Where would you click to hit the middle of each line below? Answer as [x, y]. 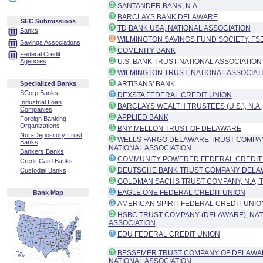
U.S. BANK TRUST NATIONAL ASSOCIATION [189, 62]
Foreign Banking [43, 119]
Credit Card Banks [46, 161]
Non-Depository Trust [51, 135]
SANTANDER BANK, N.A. [158, 6]
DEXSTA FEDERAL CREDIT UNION [174, 95]
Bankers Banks [42, 151]
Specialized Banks [48, 83]
